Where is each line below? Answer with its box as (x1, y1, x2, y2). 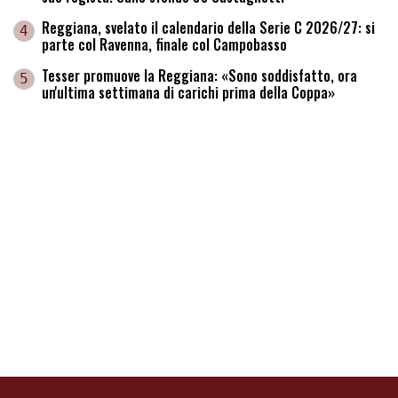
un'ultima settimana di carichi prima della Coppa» (42, 82, 335, 104)
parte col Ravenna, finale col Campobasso (42, 34, 287, 56)
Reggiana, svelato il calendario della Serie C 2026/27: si (42, 17, 375, 39)
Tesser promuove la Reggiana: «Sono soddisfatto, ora (42, 65, 357, 87)
